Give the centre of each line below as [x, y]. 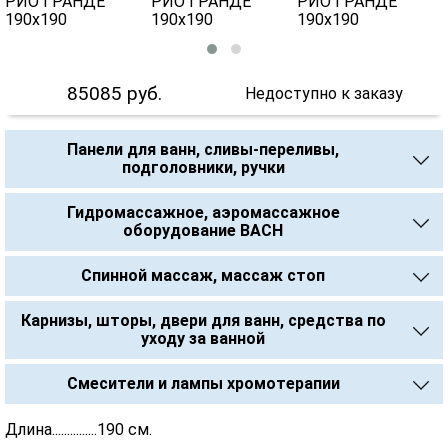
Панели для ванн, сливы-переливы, [203, 149]
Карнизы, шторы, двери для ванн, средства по [203, 320]
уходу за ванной [203, 338]
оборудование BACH [203, 230]
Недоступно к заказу [323, 93]
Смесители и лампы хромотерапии [203, 383]
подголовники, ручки [203, 167]
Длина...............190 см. [78, 429]
